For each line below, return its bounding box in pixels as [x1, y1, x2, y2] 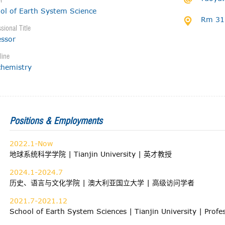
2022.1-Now [10, 139, 53, 148]
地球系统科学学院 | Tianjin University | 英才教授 [10, 150, 174, 158]
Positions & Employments [10, 115, 102, 127]
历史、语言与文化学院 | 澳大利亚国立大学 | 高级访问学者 [10, 178, 197, 187]
